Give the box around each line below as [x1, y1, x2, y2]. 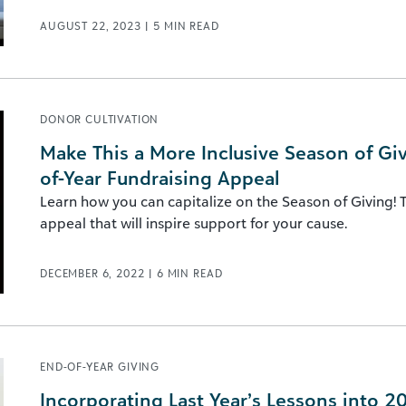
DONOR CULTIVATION [40, 112, 159, 126]
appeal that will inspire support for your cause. [40, 214, 347, 232]
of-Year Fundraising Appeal [40, 166, 279, 189]
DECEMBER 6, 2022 [40, 266, 149, 280]
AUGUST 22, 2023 [40, 19, 145, 33]
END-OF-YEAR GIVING [40, 360, 160, 373]
